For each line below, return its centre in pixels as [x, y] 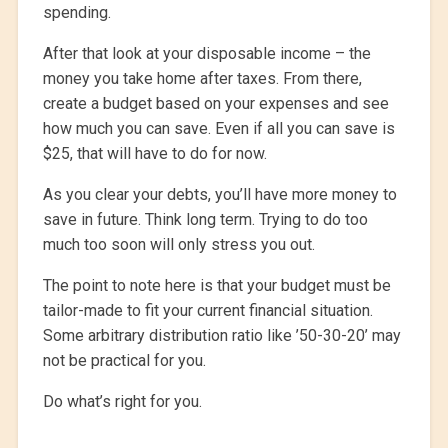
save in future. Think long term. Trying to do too [205, 220]
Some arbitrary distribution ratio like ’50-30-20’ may [221, 336]
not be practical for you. [124, 361]
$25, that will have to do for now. [154, 154]
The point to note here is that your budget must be [216, 286]
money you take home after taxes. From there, [202, 79]
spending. [76, 13]
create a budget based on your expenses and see [215, 104]
